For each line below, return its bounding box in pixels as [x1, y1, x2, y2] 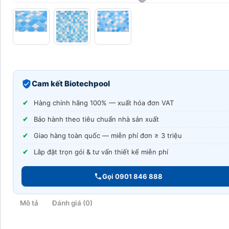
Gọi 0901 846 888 [102, 172, 163, 181]
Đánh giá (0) [52, 198, 93, 207]
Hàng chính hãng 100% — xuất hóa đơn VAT [34, 99, 174, 107]
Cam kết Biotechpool [32, 79, 110, 89]
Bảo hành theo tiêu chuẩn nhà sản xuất [34, 115, 159, 124]
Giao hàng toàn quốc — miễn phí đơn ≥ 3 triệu [34, 131, 182, 140]
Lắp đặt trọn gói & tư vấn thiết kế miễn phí [34, 148, 168, 156]
